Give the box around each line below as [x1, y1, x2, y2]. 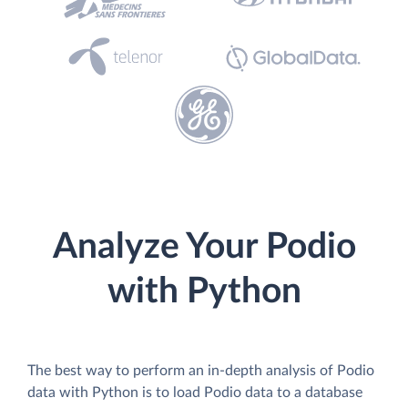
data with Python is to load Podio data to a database [27, 384, 362, 400]
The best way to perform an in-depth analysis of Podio [27, 362, 374, 378]
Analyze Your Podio [52, 229, 356, 265]
